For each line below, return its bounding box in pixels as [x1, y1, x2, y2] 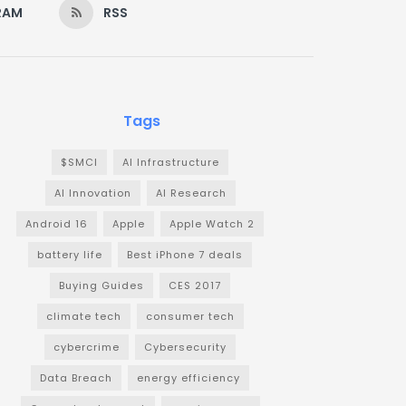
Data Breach [40, 371, 112, 386]
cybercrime [53, 340, 120, 355]
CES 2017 [169, 278, 221, 294]
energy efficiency [137, 371, 240, 386]
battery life [37, 247, 102, 263]
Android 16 [25, 217, 88, 232]
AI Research [155, 186, 227, 201]
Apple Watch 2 [169, 217, 255, 232]
